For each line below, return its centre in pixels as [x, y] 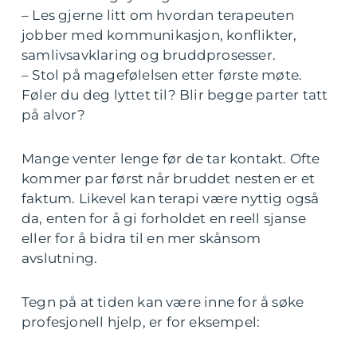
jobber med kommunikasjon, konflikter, [159, 35]
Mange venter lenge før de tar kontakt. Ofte [171, 158]
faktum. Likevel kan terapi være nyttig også [171, 198]
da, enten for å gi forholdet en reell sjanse [164, 218]
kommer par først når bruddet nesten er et [169, 178]
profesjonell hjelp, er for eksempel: [141, 322]
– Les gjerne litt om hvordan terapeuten [158, 15]
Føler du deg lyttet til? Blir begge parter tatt [175, 94]
